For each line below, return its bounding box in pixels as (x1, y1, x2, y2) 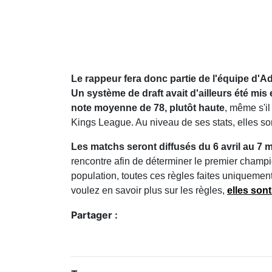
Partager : (71, 208, 118, 221)
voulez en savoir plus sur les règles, (71, 185, 227, 195)
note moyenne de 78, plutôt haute (71, 102, 225, 113)
